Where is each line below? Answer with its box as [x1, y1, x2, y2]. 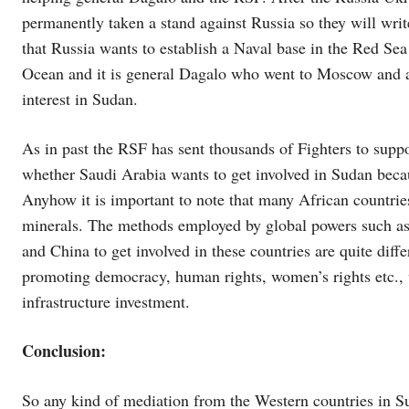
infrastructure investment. [22, 289, 190, 312]
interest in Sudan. [22, 87, 138, 110]
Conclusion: [22, 338, 106, 362]
